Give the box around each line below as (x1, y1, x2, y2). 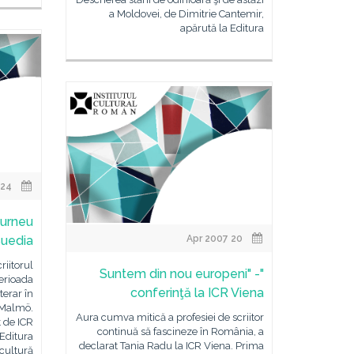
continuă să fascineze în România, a (96, 326, 264, 337)
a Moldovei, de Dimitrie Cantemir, (108, 8, 264, 20)
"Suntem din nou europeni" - (99, 266, 260, 281)
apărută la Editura (179, 22, 264, 34)
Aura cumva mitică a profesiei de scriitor (75, 311, 264, 323)
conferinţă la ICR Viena (130, 285, 264, 300)
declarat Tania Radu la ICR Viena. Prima (78, 340, 264, 352)
